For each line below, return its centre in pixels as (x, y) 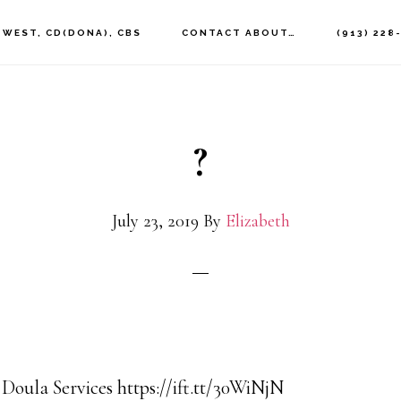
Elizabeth (257, 221)
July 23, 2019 (155, 221)
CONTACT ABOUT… (239, 33)
